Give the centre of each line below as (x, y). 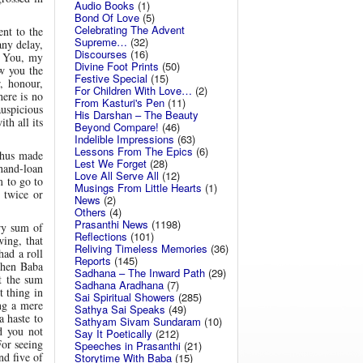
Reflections (101, 236)
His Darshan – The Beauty (137, 115)
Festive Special (111, 78)
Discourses (101, 54)
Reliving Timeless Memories (141, 248)
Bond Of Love (107, 17)
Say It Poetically (113, 333)
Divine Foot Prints (117, 66)
